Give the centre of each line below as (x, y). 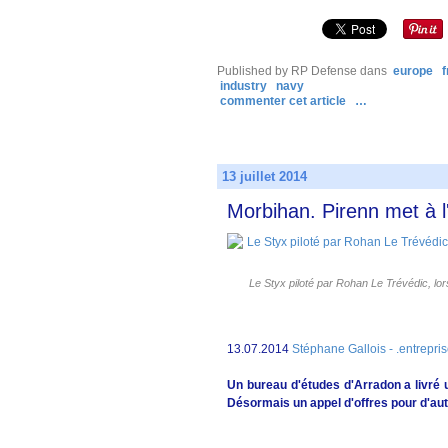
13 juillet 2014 (264, 176)
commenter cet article (284, 101)
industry (243, 86)
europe (413, 71)
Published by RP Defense (287, 71)
